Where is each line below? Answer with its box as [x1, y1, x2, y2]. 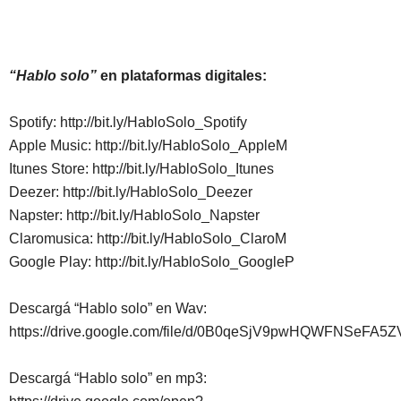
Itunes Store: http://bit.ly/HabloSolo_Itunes [9, 161, 274, 177]
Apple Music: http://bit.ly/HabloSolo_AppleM [9, 138, 287, 154]
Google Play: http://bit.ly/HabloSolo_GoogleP [9, 254, 294, 270]
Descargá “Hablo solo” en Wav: [9, 301, 207, 317]
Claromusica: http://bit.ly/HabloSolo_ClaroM [9, 231, 286, 247]
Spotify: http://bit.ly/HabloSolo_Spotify [9, 115, 247, 131]
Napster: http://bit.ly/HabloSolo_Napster [9, 208, 260, 224]
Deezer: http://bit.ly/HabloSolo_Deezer [9, 184, 252, 200]
